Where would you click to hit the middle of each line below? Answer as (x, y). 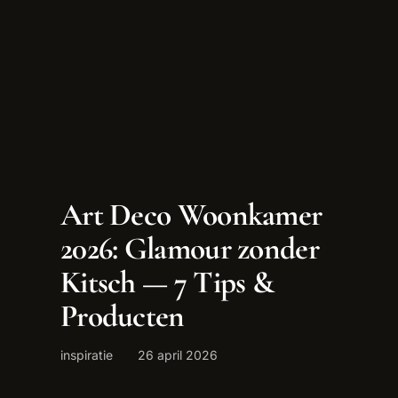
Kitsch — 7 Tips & (167, 282)
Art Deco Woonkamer (191, 214)
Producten (123, 315)
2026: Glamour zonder (190, 248)
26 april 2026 (178, 354)
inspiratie (87, 354)
